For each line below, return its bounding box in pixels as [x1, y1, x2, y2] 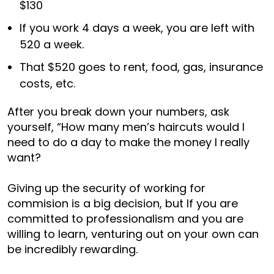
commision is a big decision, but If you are [7, 195, 238, 211]
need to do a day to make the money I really [7, 134, 250, 150]
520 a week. [20, 36, 84, 52]
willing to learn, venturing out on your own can [7, 226, 259, 242]
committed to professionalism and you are [7, 210, 243, 226]
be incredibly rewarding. [7, 241, 138, 257]
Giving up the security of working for [7, 180, 206, 196]
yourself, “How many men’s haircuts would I [7, 119, 245, 135]
